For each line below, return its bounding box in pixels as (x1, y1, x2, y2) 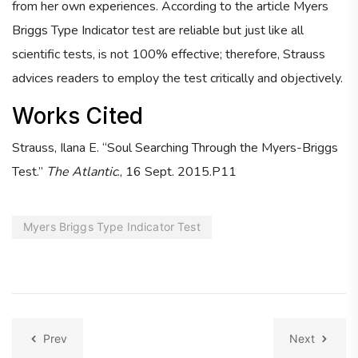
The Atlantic (46, 162, 117, 181)
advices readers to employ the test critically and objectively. (12, 69, 343, 87)
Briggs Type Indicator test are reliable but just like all (12, 21, 304, 39)
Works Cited (12, 101, 143, 129)
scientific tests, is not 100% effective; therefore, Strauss (12, 45, 325, 63)
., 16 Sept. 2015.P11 (117, 162, 237, 181)
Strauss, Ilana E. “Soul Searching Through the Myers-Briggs (12, 138, 338, 157)
